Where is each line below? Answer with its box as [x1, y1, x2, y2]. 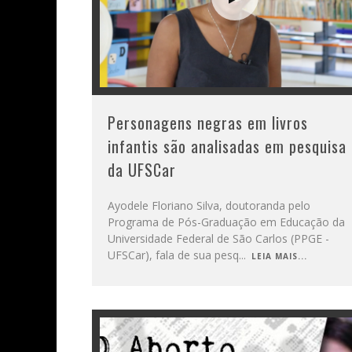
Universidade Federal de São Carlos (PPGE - [108, 230, 329, 246]
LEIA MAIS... [251, 250, 307, 262]
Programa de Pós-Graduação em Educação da [108, 214, 345, 229]
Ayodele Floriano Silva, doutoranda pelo [108, 197, 310, 213]
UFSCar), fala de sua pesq [108, 247, 239, 262]
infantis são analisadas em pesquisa [108, 134, 346, 158]
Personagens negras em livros [108, 110, 308, 134]
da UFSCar [108, 157, 176, 181]
